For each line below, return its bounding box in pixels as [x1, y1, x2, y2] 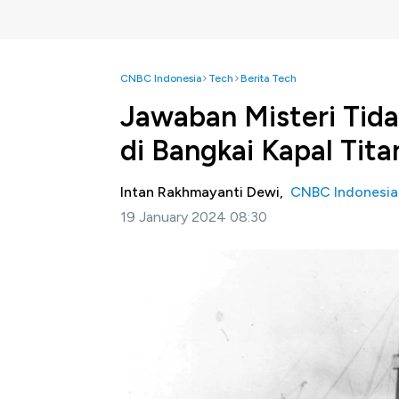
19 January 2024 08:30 [120, 208, 267, 225]
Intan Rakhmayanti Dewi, [120, 183, 290, 200]
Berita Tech [240, 72, 297, 85]
